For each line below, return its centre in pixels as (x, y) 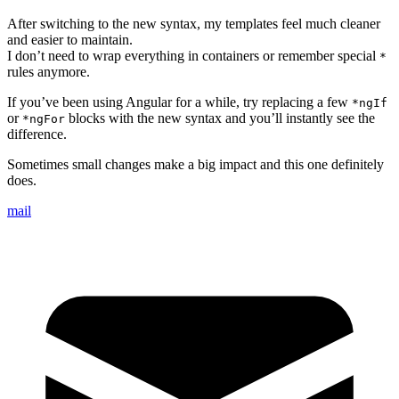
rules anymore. (49, 72)
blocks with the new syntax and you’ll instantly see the (220, 118)
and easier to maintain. (70, 40)
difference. (37, 134)
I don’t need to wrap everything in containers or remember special (193, 56)
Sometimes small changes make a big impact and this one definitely (195, 165)
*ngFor (44, 119)
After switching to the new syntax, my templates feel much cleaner (194, 24)
